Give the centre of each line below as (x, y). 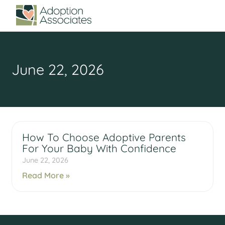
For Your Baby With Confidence (99, 148)
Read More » (46, 175)
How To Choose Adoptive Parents (104, 137)
